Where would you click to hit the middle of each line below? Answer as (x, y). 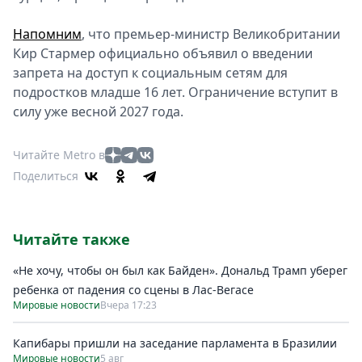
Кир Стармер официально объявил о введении (163, 53)
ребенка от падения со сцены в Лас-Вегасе (133, 290)
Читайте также (72, 239)
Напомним (47, 34)
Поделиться (46, 176)
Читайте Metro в (59, 155)
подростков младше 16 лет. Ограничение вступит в (175, 92)
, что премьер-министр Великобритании (211, 34)
